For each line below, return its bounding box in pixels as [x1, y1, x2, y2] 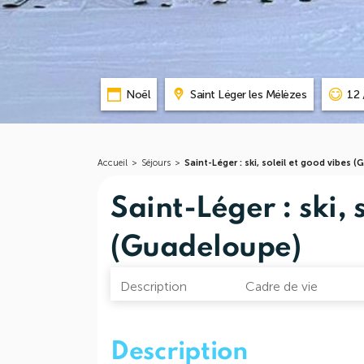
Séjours [141, 158, 171, 168]
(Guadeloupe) [110, 233, 301, 262]
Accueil [97, 158, 128, 168]
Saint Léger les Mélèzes [190, 87, 307, 102]
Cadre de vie [245, 279, 318, 294]
